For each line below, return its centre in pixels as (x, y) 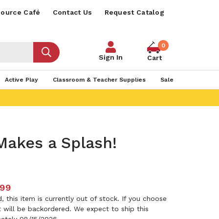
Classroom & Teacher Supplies (99, 80)
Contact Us (72, 12)
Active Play (21, 80)
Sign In (111, 57)
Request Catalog (134, 12)
